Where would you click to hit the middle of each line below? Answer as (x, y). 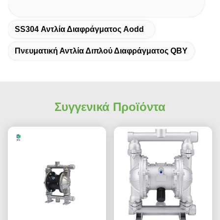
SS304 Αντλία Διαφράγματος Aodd (79, 29)
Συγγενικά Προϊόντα (110, 107)
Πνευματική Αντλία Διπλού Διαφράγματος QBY (101, 51)
